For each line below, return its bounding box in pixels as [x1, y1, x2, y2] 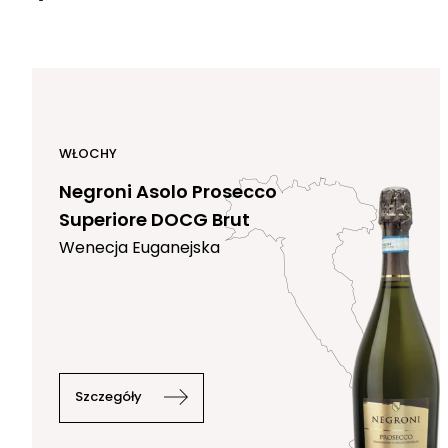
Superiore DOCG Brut [59, 207, 250, 233]
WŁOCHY [59, 144, 117, 164]
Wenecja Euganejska [59, 236, 220, 260]
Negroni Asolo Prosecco [59, 179, 277, 205]
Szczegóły [75, 387, 142, 407]
